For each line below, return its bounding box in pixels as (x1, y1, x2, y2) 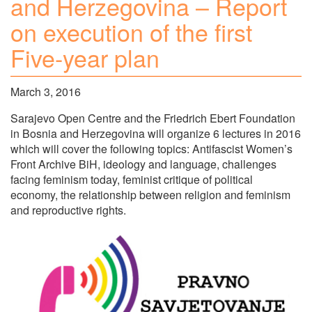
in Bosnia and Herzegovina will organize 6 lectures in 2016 (10, 125, 301, 142)
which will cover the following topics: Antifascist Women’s (10, 141, 292, 157)
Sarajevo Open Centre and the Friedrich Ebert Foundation (10, 110, 295, 127)
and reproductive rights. (10, 202, 126, 219)
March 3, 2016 (10, 84, 81, 100)
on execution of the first (10, 14, 252, 49)
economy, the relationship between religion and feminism (10, 187, 290, 203)
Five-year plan (10, 40, 159, 75)
